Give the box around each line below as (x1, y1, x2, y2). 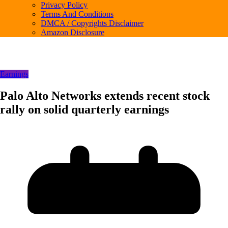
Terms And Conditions (41, 10, 113, 18)
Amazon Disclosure (41, 28, 104, 37)
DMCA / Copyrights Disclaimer (41, 19, 144, 27)
